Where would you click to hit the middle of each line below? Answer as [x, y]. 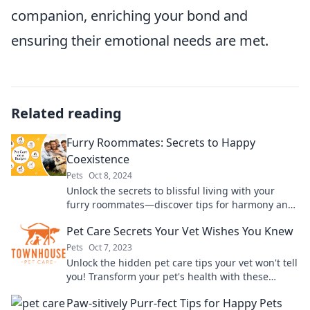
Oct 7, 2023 [110, 247]
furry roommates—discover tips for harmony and [180, 204]
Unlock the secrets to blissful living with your [171, 190]
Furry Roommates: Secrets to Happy [161, 142]
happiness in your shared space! [142, 218]
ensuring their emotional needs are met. [140, 40]
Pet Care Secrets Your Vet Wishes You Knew [180, 231]
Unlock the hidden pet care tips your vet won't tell [182, 262]
